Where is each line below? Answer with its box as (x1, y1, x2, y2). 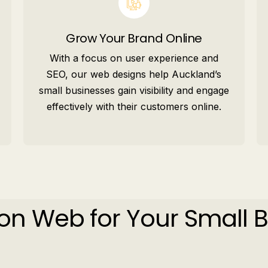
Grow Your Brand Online (66, 30, 202, 47)
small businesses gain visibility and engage (38, 84, 229, 96)
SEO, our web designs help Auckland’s (46, 68, 222, 80)
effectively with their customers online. (46, 100, 221, 112)
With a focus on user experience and (49, 52, 218, 64)
